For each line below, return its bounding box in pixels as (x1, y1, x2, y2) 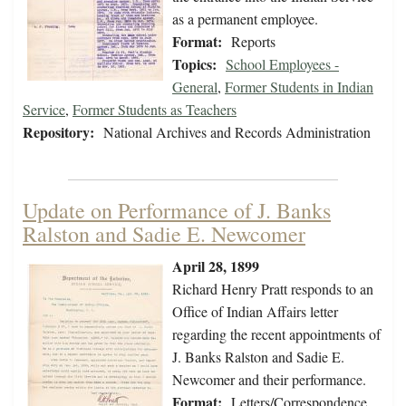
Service (23, 100, 65, 120)
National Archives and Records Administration (103, 122, 371, 142)
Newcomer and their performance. (172, 370, 366, 390)
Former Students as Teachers (72, 100, 237, 120)
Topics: (172, 53, 217, 75)
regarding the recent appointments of (172, 324, 381, 344)
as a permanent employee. (172, 9, 318, 29)
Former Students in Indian (225, 77, 373, 97)
